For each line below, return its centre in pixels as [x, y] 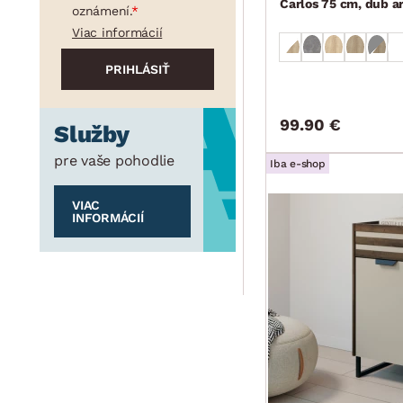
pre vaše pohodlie [114, 160]
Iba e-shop [298, 163]
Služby [92, 134]
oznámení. [102, 10]
